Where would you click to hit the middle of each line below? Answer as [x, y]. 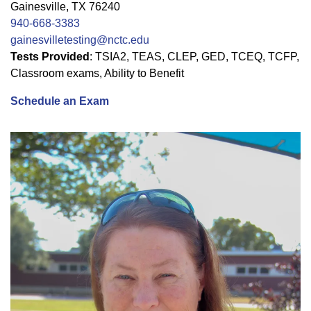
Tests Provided [50, 56]
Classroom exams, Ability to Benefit [97, 73]
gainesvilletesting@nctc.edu [80, 40]
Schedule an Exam [60, 101]
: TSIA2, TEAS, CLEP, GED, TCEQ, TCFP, [194, 56]
